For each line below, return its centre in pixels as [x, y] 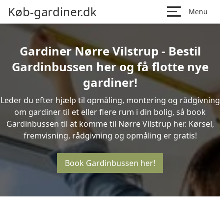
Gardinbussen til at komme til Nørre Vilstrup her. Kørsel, [110, 124]
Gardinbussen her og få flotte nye [110, 67]
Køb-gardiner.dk [52, 12]
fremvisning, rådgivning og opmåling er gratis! [110, 136]
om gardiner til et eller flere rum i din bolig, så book [110, 112]
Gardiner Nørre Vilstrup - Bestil [110, 51]
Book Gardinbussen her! [110, 163]
